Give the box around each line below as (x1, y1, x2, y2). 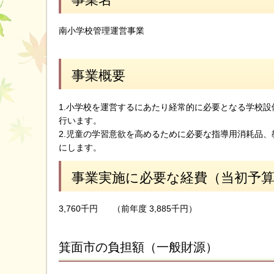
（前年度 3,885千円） (113, 204, 197, 214)
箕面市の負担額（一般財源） (59, 240, 218, 254)
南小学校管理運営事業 (59, 26, 144, 36)
